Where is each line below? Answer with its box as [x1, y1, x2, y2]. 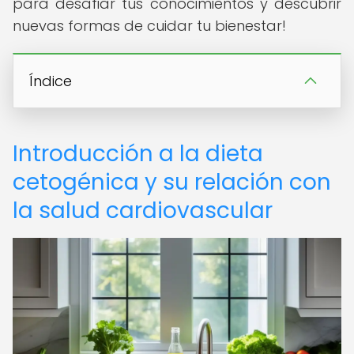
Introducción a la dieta [13, 138, 263, 169]
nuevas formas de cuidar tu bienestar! [13, 16, 286, 36]
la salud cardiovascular [13, 195, 273, 226]
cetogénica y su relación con [13, 167, 331, 198]
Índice [29, 71, 72, 91]
